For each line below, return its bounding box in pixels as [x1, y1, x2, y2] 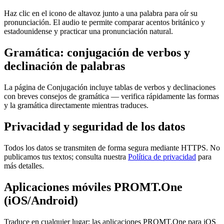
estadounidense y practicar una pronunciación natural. [4, 27, 173, 36]
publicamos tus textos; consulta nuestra [4, 152, 128, 161]
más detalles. [4, 161, 44, 170]
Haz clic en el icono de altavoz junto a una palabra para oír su [4, 9, 197, 18]
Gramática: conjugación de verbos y [4, 46, 190, 59]
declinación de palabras [4, 59, 125, 73]
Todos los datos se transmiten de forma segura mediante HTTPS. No [4, 143, 220, 152]
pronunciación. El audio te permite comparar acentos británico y [4, 18, 205, 27]
